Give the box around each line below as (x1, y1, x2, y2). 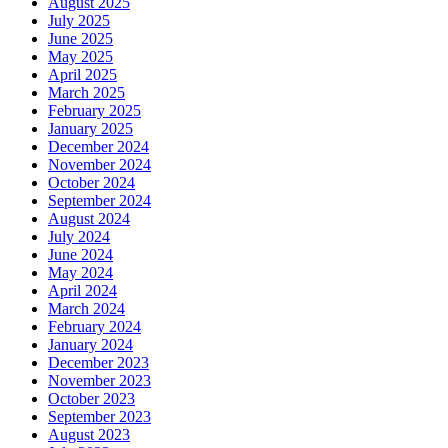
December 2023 (48, 354, 149, 372)
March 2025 (48, 84, 125, 102)
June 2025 (48, 30, 113, 48)
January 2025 (48, 120, 133, 138)
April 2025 (48, 66, 117, 84)
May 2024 (48, 264, 113, 282)
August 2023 (48, 426, 130, 444)
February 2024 (48, 318, 141, 336)
